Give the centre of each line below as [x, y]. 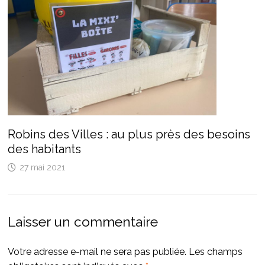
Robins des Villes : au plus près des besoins [129, 134]
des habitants [44, 149]
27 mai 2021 [42, 167]
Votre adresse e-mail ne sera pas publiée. [97, 251]
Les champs [215, 251]
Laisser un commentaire [83, 221]
